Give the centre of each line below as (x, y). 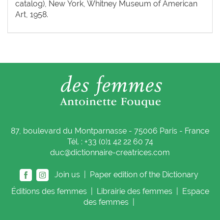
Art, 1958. (32, 14)
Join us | (68, 174)
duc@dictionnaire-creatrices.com (110, 152)
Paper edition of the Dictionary (145, 174)
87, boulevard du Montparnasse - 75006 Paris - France (110, 131)
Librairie (112, 191)
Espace (195, 191)
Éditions (26, 191)
